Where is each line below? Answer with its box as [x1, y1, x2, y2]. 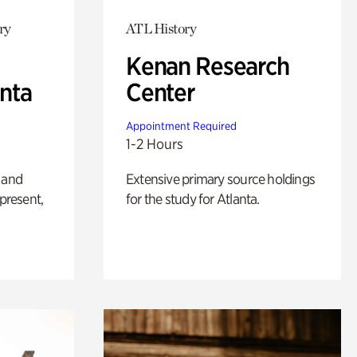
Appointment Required [125, 119, 237, 132]
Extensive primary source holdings [125, 170, 316, 187]
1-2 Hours [125, 135, 183, 152]
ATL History [125, 19, 197, 37]
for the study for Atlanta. [125, 190, 260, 207]
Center [125, 76, 194, 108]
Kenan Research [125, 50, 289, 81]
